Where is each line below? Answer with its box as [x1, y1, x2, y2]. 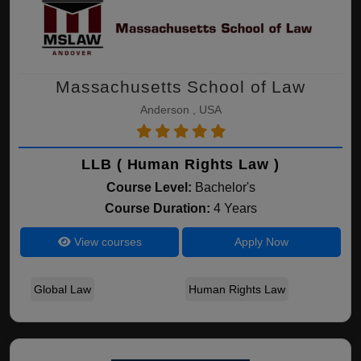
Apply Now [234, 235, 288, 248]
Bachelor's [194, 180, 255, 194]
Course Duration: [104, 201, 214, 215]
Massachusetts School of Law [55, 77, 306, 96]
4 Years [213, 201, 257, 215]
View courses [70, 235, 142, 248]
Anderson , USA [139, 103, 222, 116]
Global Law [34, 283, 91, 296]
